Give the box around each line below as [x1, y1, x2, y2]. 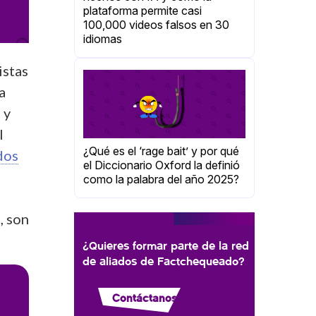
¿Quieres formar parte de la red [83, 238, 249, 253]
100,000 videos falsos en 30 [83, 17, 229, 32]
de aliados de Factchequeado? [83, 253, 245, 269]
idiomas [83, 31, 122, 46]
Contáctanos [112, 291, 177, 305]
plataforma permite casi [83, 3, 202, 18]
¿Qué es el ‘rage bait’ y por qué [83, 144, 239, 158]
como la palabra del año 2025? [83, 172, 239, 186]
